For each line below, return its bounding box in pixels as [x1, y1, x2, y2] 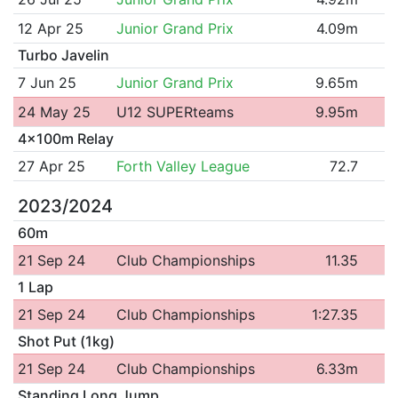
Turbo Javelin [17, 45, 109, 64]
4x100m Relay [17, 129, 114, 147]
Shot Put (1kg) [17, 331, 115, 350]
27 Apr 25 [17, 156, 85, 175]
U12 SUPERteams [115, 102, 234, 121]
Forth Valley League [115, 156, 250, 175]
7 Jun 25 [17, 73, 76, 92]
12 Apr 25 [17, 19, 84, 37]
